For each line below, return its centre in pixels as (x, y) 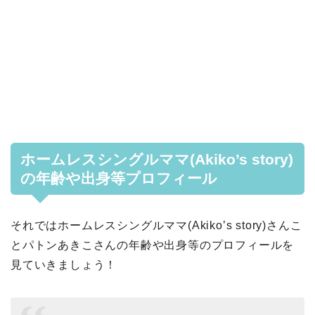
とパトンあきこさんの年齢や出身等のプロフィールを (153, 245)
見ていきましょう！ (64, 264)
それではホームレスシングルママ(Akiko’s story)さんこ (156, 225)
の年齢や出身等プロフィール (119, 178)
